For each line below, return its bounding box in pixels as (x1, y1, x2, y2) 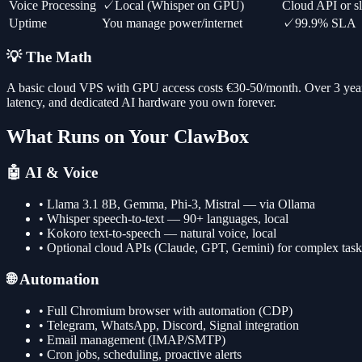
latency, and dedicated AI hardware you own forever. (6, 95, 276, 110)
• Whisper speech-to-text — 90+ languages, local (39, 211, 288, 225)
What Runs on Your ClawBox (6, 126, 249, 148)
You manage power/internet (102, 16, 242, 30)
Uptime (9, 16, 47, 30)
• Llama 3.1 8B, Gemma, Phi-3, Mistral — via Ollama (39, 196, 315, 211)
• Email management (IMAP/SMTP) (39, 333, 225, 347)
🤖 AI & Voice (6, 164, 98, 182)
